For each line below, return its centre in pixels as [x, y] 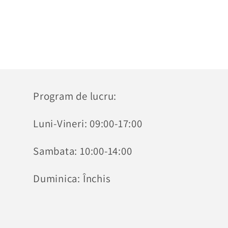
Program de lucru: [75, 96]
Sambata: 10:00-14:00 [83, 151]
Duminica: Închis [72, 178]
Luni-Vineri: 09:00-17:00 [88, 124]
